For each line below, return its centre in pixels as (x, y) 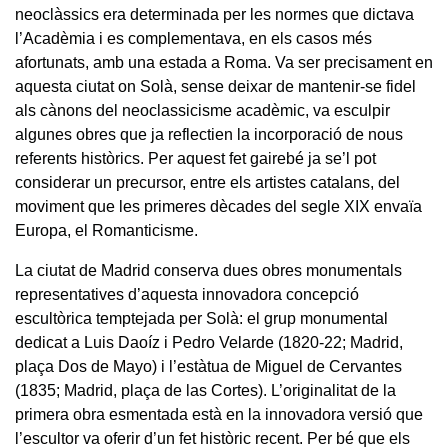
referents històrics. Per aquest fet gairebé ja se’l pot (195, 158)
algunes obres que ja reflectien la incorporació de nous (209, 134)
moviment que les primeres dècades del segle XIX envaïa (218, 206)
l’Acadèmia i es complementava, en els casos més (193, 38)
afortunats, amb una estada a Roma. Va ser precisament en (224, 62)
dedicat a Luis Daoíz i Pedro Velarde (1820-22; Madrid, (209, 342)
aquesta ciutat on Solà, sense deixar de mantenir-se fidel (215, 86)
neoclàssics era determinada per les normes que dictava (214, 14)
